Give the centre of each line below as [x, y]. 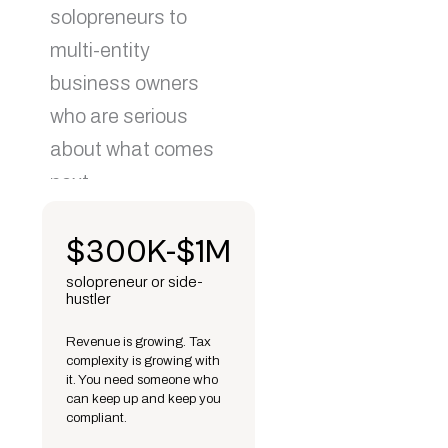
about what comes [132, 149]
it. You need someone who [142, 380]
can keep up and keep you [143, 399]
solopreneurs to [118, 17]
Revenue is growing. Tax [138, 342]
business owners [124, 83]
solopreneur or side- [134, 282]
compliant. [96, 418]
